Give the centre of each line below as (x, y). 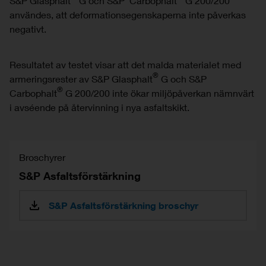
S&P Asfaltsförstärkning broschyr (123, 205)
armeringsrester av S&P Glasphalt (81, 78)
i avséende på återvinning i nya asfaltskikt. (99, 107)
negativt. (28, 28)
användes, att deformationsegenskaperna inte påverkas (128, 14)
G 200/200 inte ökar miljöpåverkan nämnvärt (159, 93)
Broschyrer (42, 157)
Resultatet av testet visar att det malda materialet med (125, 64)
